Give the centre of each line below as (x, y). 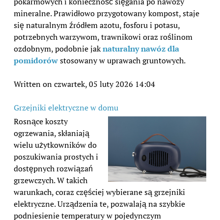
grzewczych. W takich (51, 180)
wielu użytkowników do (55, 145)
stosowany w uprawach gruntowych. (122, 60)
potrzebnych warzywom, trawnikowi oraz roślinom (103, 37)
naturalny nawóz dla (141, 48)
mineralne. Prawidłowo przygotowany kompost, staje (107, 13)
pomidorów (36, 60)
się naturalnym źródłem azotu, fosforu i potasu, (97, 25)
